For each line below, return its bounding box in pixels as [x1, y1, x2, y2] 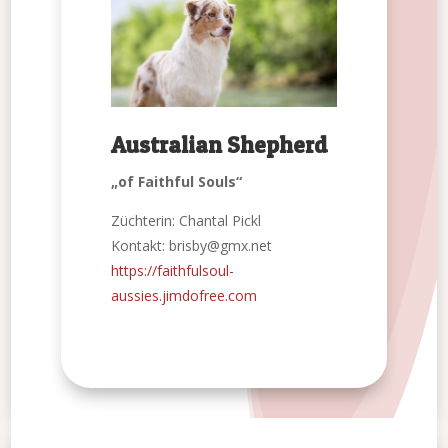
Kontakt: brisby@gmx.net [111, 236, 273, 256]
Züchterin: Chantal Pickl [111, 211, 262, 231]
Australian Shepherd [111, 131, 329, 160]
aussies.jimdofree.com [111, 286, 258, 306]
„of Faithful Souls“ [111, 172, 243, 192]
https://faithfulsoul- [111, 261, 235, 281]
